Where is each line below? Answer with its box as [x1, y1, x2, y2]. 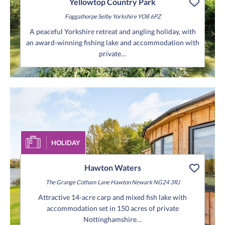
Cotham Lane [75, 179, 109, 186]
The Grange [45, 179, 75, 186]
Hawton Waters [84, 163, 141, 173]
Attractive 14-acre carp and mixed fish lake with [38, 193, 187, 202]
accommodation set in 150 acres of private [46, 204, 179, 213]
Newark [130, 179, 152, 186]
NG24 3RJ [152, 179, 180, 186]
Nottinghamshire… [83, 215, 142, 224]
